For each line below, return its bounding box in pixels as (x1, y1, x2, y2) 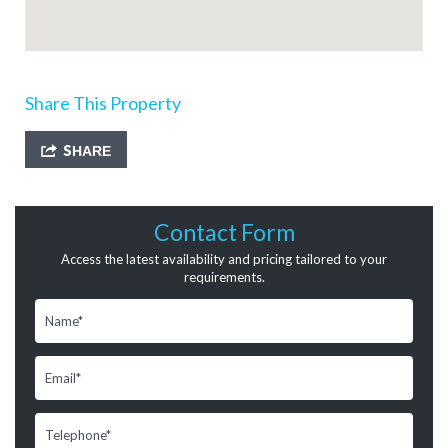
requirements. (183, 269, 265, 285)
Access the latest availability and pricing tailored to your (61, 251, 387, 267)
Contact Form (153, 218, 295, 246)
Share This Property (25, 92, 181, 114)
